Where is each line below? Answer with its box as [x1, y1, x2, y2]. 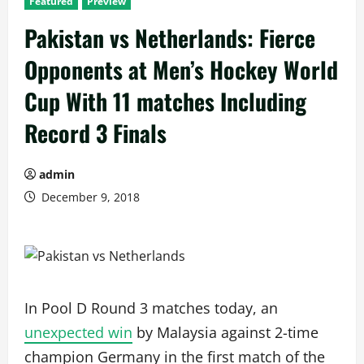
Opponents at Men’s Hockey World [24, 53, 338, 86]
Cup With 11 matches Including [24, 84, 306, 118]
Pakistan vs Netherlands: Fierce [24, 21, 315, 54]
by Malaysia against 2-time [132, 323, 318, 342]
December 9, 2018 [38, 189, 140, 205]
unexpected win [24, 323, 132, 342]
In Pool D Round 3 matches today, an [24, 298, 278, 318]
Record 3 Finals [24, 116, 167, 149]
